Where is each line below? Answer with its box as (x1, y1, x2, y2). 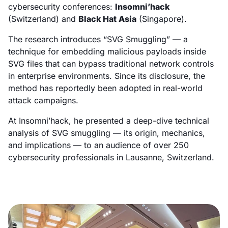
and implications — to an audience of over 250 (8, 139, 189, 150)
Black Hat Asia (78, 13, 136, 24)
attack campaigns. (8, 95, 78, 105)
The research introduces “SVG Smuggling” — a (8, 34, 188, 44)
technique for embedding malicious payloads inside (8, 46, 206, 56)
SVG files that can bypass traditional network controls (8, 58, 214, 69)
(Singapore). (136, 13, 187, 24)
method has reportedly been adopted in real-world (8, 82, 203, 93)
